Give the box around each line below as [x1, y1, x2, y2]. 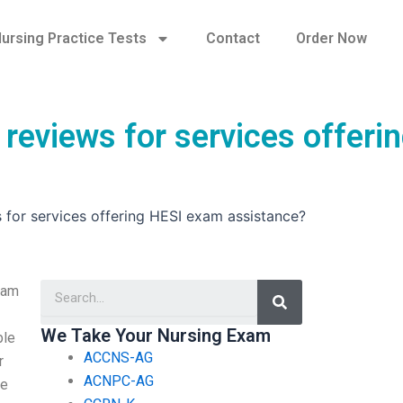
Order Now [295, 30, 367, 47]
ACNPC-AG [83, 372, 154, 390]
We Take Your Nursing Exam [40, 324, 271, 346]
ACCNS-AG [83, 348, 153, 366]
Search [279, 276, 322, 294]
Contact [205, 30, 260, 47]
